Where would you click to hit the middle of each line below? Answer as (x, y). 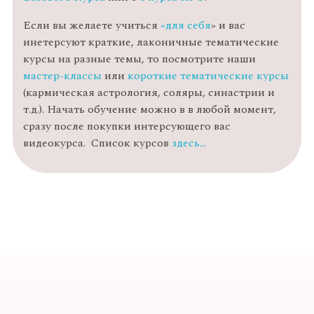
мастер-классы (62, 76)
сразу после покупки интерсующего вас (127, 127)
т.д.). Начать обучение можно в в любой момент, (149, 110)
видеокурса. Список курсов (97, 143)
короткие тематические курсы (208, 76)
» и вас (228, 26)
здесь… (190, 143)
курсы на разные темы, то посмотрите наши (139, 59)
